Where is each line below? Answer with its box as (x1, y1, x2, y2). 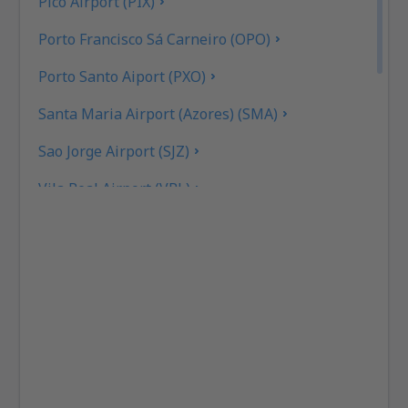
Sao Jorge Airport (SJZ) (38, 140, 190, 161)
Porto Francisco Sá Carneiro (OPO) (38, 28, 271, 49)
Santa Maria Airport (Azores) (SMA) (38, 103, 279, 124)
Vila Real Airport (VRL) (38, 178, 191, 199)
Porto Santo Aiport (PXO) (38, 66, 207, 87)
